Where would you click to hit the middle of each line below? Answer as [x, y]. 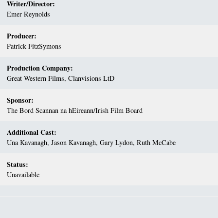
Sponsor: [20, 100]
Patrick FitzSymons [34, 46]
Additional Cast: [32, 132]
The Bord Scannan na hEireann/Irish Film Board [75, 110]
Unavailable [23, 175]
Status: [18, 164]
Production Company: [40, 68]
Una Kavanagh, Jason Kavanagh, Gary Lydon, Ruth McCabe [91, 143]
